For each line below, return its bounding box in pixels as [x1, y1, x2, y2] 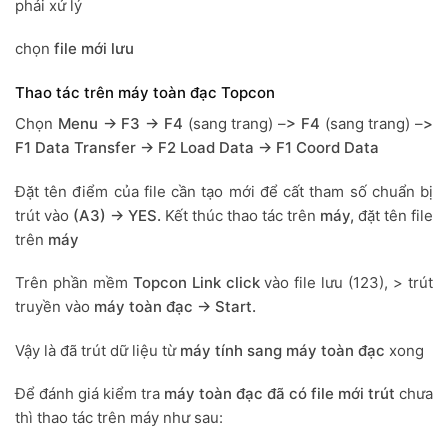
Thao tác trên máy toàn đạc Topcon [15, 82, 275, 102]
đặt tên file [358, 205, 433, 225]
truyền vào [15, 297, 94, 317]
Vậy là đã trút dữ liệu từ [15, 340, 180, 360]
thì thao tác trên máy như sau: [15, 408, 223, 428]
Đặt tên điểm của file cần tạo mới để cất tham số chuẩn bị [15, 181, 433, 201]
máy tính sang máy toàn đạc [180, 340, 385, 360]
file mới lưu [54, 39, 134, 59]
